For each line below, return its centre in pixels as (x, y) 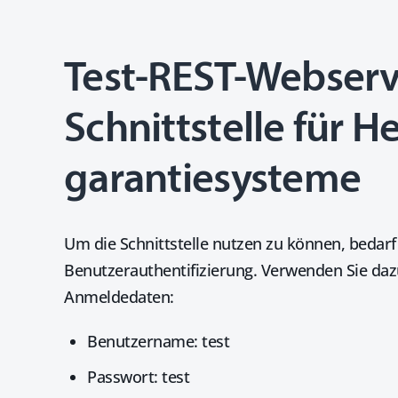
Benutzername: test (158, 341)
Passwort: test (138, 377)
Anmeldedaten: (119, 297)
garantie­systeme (213, 181)
